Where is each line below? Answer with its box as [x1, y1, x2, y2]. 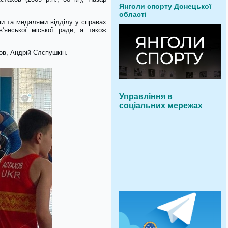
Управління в [119, 92, 173, 101]
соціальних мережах [119, 101, 203, 110]
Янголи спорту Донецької [119, 2, 211, 10]
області [119, 10, 147, 18]
